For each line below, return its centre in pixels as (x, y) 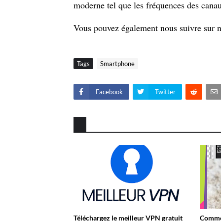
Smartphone (117, 64)
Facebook (109, 92)
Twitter (165, 92)
